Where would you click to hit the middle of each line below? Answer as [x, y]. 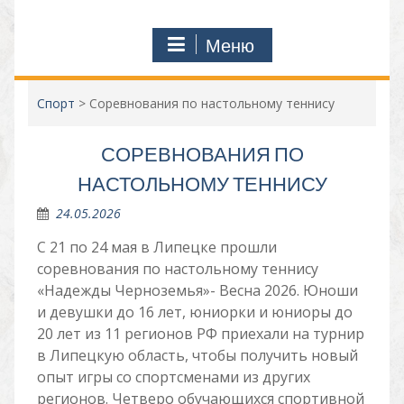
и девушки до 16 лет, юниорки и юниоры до [194, 312]
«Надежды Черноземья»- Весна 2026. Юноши [197, 290]
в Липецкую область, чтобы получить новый [197, 355]
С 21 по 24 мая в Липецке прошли [156, 247]
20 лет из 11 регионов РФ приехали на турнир [200, 334]
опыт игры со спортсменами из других [173, 377]
